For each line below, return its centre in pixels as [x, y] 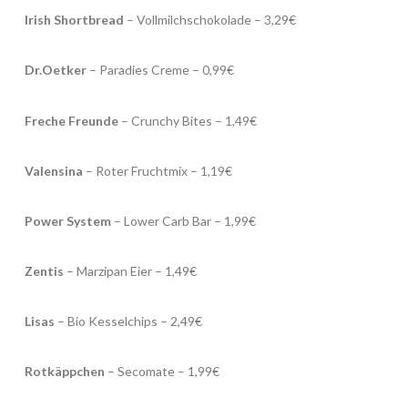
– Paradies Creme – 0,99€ [160, 70]
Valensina [53, 170]
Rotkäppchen [64, 372]
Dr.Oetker [55, 70]
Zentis [45, 270]
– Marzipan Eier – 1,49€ [131, 270]
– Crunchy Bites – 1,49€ [187, 120]
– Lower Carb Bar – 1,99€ [183, 220]
